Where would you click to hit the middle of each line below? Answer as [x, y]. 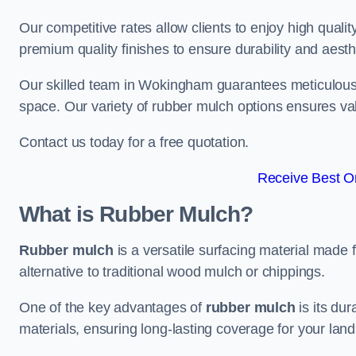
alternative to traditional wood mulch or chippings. [172, 272]
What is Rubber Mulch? [136, 214]
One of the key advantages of [112, 308]
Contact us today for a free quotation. [134, 142]
